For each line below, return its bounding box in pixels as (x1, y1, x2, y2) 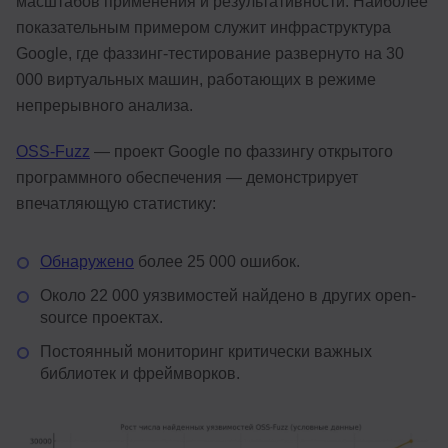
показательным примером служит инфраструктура (16, 18, 391, 36)
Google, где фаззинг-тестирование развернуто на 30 (16, 44, 404, 62)
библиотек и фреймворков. (40, 364, 240, 382)
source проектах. (40, 308, 163, 326)
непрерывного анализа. (16, 96, 193, 114)
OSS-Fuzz (16, 142, 90, 160)
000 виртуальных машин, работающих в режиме (16, 70, 376, 88)
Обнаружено (40, 252, 134, 270)
